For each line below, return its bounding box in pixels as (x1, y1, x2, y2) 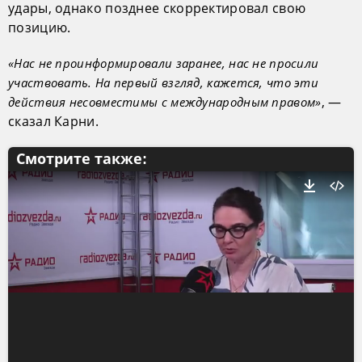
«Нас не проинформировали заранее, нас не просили (8, 55, 319, 72)
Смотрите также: (16, 151, 147, 168)
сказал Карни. (8, 112, 99, 131)
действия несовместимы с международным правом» (8, 94, 322, 111)
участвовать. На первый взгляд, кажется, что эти (8, 74, 319, 91)
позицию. (8, 19, 71, 37)
